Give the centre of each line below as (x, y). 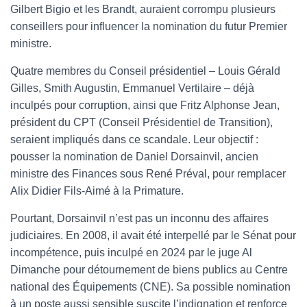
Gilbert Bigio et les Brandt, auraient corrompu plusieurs (143, 9)
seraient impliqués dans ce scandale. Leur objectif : (134, 139)
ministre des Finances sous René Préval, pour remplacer (148, 173)
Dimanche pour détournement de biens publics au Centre (149, 269)
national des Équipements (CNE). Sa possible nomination (150, 286)
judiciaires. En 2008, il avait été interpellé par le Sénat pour (153, 235)
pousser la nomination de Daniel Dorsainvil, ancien (134, 156)
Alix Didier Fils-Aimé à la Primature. (97, 191)
